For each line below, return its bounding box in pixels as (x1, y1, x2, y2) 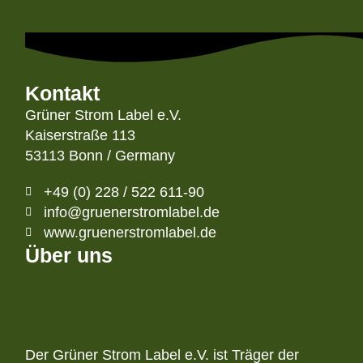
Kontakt (25, 81, 100, 105)
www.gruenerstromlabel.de (43, 224, 216, 241)
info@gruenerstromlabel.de (43, 203, 220, 220)
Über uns (25, 243, 113, 267)
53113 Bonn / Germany (25, 147, 176, 164)
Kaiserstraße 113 (25, 126, 136, 143)
